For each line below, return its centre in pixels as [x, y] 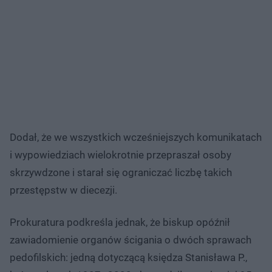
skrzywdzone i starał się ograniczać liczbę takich [121, 172]
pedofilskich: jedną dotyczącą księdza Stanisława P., [128, 257]
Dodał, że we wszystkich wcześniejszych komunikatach [136, 137]
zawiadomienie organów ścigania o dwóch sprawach [131, 240]
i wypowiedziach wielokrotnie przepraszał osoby [121, 155]
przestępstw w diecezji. [63, 190]
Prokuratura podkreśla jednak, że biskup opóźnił [120, 222]
